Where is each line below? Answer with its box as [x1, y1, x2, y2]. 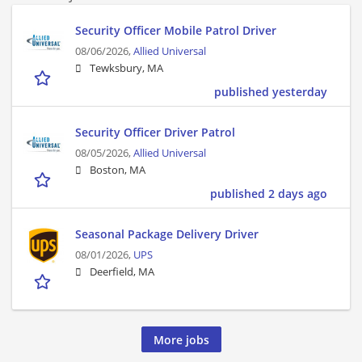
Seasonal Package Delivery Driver [75, 226, 259, 242]
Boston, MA [90, 163, 145, 178]
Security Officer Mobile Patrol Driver [75, 23, 276, 39]
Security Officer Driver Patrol [75, 124, 235, 141]
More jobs [153, 331, 209, 347]
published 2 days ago [210, 186, 327, 202]
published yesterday [214, 84, 327, 100]
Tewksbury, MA [90, 61, 163, 76]
